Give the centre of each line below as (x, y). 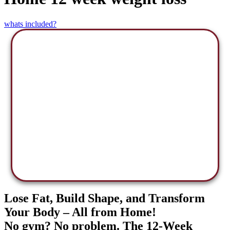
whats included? (30, 24)
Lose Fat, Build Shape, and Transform (104, 198)
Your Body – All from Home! (80, 212)
